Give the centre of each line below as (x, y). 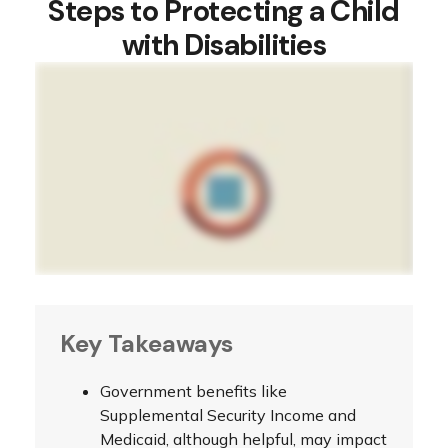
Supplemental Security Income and (228, 414)
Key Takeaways (146, 343)
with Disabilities (224, 45)
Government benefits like (193, 390)
